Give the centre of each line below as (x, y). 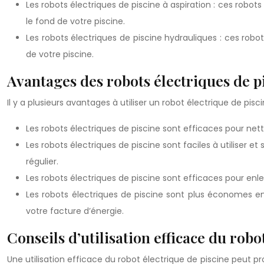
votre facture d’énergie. (75, 211)
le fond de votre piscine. (75, 21)
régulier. (42, 161)
